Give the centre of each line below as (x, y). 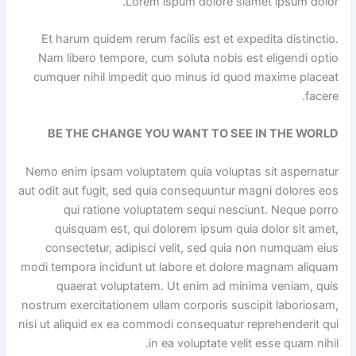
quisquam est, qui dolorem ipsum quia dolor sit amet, (196, 228)
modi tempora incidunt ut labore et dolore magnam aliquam (179, 267)
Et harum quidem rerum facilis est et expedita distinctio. (190, 39)
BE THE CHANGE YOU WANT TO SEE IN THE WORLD (193, 134)
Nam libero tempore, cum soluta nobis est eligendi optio (188, 58)
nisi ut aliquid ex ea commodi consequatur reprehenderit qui (178, 324)
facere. (321, 97)
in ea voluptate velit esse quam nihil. (243, 343)
